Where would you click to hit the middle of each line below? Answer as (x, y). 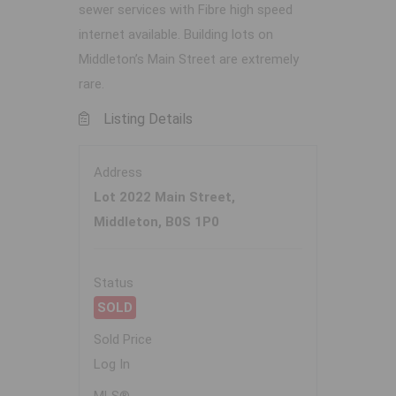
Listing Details (148, 119)
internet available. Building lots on (176, 35)
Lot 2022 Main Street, (164, 198)
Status (114, 283)
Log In (112, 365)
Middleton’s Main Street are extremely (189, 60)
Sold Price (123, 340)
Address (118, 173)
